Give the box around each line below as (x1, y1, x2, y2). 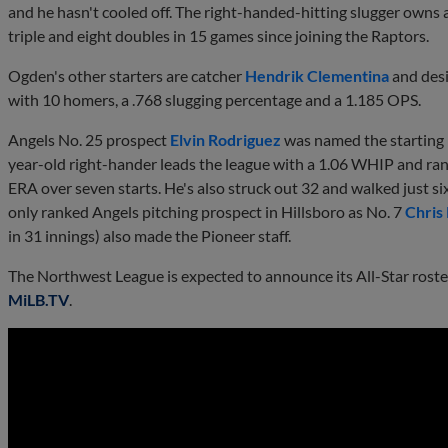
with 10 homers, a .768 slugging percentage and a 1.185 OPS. (8, 89, 421, 109)
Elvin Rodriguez (170, 129, 281, 149)
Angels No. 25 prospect (8, 129, 170, 149)
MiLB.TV (8, 289, 69, 309)
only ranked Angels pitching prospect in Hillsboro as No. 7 (8, 201, 405, 221)
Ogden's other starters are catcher (8, 65, 245, 85)
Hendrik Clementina (245, 65, 389, 85)
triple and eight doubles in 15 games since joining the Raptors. (8, 25, 429, 45)
